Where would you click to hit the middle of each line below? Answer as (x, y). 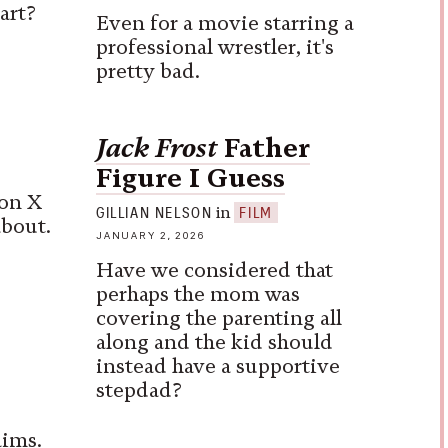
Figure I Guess (190, 177)
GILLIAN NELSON (154, 212)
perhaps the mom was (198, 294)
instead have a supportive (218, 366)
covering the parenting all (219, 318)
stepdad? (139, 390)
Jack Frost (156, 147)
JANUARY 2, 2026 (151, 236)
